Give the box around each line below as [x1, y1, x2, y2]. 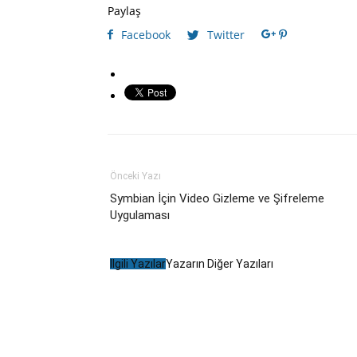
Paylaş [108, 3, 141, 18]
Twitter [207, 27, 245, 42]
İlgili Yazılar [110, 257, 166, 270]
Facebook [121, 27, 171, 42]
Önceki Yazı [110, 171, 161, 182]
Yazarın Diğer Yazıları [166, 257, 273, 270]
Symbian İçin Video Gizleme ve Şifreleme [110, 191, 324, 206]
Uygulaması [110, 208, 170, 222]
